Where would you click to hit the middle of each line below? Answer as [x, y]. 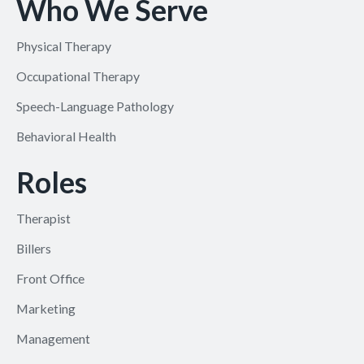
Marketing [45, 308]
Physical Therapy [63, 46]
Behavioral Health [66, 136]
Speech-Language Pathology [95, 106]
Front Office [50, 278]
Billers [33, 248]
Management [53, 338]
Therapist [43, 218]
